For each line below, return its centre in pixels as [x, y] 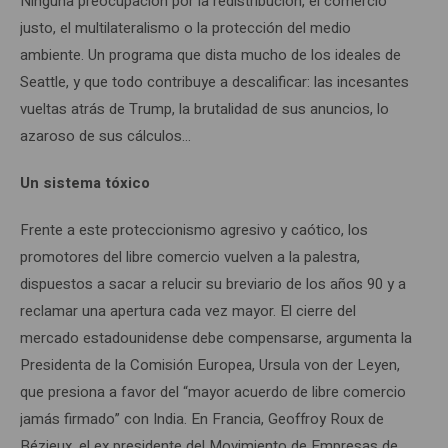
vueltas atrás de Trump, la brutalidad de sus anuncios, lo [204, 108]
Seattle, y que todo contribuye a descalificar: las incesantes [214, 81]
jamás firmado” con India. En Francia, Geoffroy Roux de [202, 418]
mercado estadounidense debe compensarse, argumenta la [216, 337]
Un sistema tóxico [85, 182]
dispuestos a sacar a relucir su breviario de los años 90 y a [213, 283]
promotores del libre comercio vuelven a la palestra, [190, 256]
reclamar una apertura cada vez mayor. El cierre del [188, 310]
